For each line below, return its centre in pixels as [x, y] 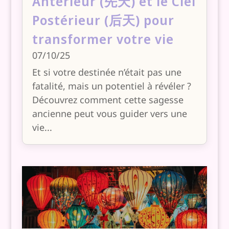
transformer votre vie [103, 39]
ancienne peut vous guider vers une [109, 114]
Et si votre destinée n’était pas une [107, 72]
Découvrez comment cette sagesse [108, 100]
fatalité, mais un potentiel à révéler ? [111, 86]
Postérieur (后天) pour [103, 20]
